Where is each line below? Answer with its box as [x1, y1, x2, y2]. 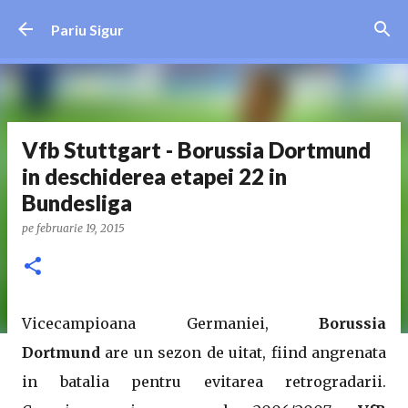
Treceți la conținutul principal [89, 13, 319, 33]
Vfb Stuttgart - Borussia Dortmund [22, 137, 371, 163]
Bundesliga [22, 189, 132, 216]
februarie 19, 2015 [36, 221, 125, 235]
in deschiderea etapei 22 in [22, 163, 287, 189]
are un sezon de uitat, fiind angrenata [100, 343, 386, 362]
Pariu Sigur [51, 20, 124, 38]
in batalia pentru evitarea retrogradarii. [22, 372, 386, 391]
